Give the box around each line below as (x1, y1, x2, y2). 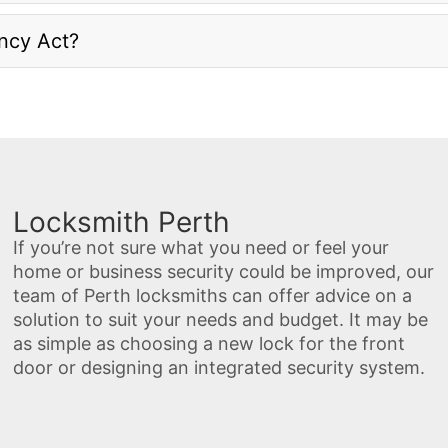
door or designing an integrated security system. (13, 357, 426, 379)
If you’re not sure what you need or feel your (13, 237, 390, 259)
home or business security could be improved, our (13, 261, 435, 283)
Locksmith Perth (13, 205, 231, 240)
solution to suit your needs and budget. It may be (13, 309, 429, 331)
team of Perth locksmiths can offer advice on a (13, 285, 413, 307)
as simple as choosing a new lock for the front (13, 333, 406, 355)
